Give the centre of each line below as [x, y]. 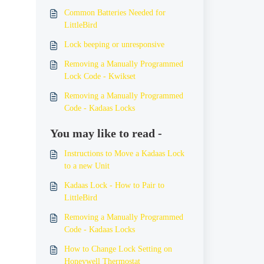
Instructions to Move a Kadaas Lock [124, 154]
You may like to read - [106, 133]
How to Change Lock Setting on [118, 249]
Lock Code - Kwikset [100, 76]
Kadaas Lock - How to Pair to [114, 185]
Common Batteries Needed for [115, 13]
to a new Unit [87, 166]
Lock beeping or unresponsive [114, 44]
